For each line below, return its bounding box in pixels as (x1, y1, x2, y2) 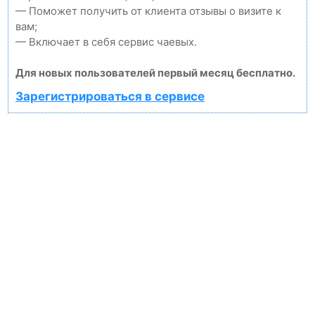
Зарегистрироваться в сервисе (15, 89, 205, 103)
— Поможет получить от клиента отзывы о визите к (15, 4, 281, 18)
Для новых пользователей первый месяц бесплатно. (15, 66, 295, 79)
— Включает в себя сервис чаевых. (15, 35, 197, 49)
